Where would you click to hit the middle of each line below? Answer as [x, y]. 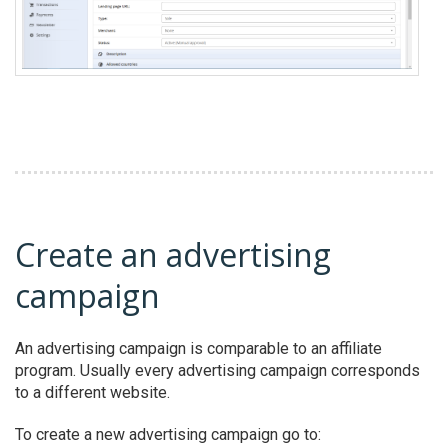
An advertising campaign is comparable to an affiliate [198, 348]
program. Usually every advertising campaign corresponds [217, 370]
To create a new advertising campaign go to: [168, 434]
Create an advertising [173, 254]
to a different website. [92, 392]
